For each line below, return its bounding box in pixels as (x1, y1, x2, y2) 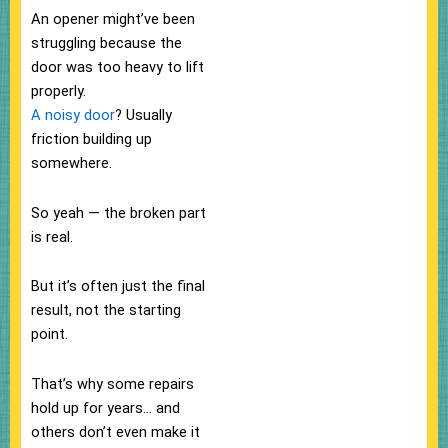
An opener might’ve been (31, 10, 195, 29)
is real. (31, 227, 73, 246)
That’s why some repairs (31, 374, 194, 393)
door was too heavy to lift (31, 58, 204, 77)
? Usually (115, 106, 172, 125)
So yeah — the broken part (31, 203, 206, 222)
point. (31, 325, 68, 344)
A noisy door (31, 106, 115, 125)
